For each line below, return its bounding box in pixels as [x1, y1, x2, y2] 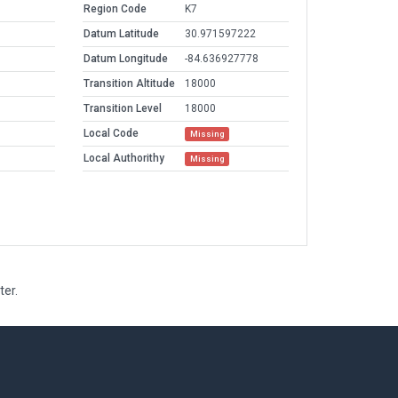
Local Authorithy [84, 152, 164, 165]
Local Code [84, 127, 139, 140]
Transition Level [84, 102, 162, 115]
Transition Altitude [84, 77, 175, 91]
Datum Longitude [84, 52, 168, 66]
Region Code [84, 3, 147, 16]
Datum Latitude [84, 28, 159, 41]
